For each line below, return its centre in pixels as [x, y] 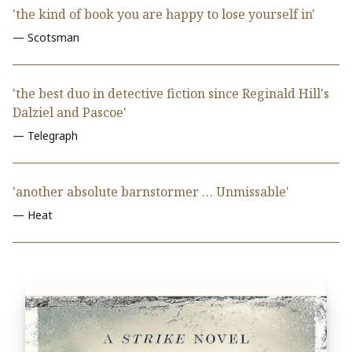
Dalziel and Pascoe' [70, 113]
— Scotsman [46, 38]
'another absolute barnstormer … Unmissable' [151, 192]
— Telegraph [45, 136]
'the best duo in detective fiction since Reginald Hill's [171, 94]
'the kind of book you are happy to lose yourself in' [164, 15]
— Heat [33, 215]
